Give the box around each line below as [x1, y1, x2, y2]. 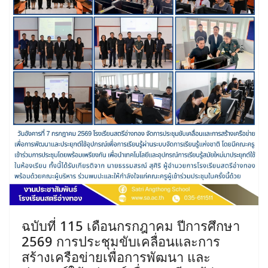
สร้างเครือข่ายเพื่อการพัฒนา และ [22, 247, 211, 266]
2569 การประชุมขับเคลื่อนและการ [22, 232, 220, 250]
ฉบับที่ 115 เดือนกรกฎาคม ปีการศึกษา [22, 216, 240, 234]
